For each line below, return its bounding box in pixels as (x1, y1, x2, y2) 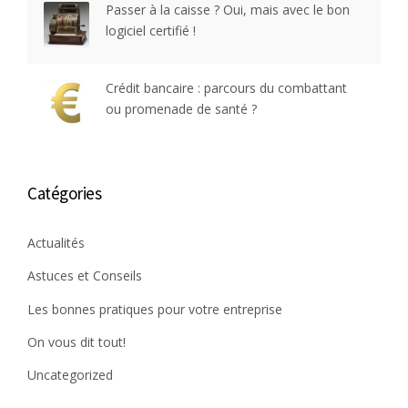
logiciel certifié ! (106, 22, 196, 40)
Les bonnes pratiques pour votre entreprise (27, 300, 282, 318)
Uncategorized (27, 366, 113, 384)
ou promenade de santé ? (106, 100, 257, 118)
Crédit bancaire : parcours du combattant (106, 79, 347, 97)
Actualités (27, 234, 85, 252)
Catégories (27, 182, 101, 205)
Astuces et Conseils (27, 267, 142, 285)
